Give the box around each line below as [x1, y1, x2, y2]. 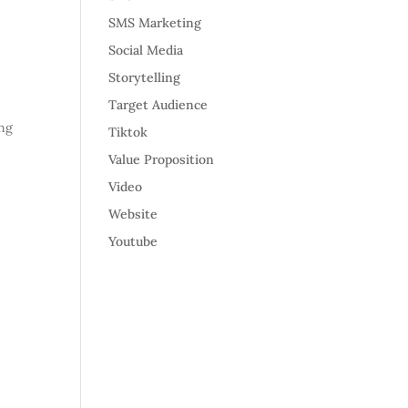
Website [108, 206, 158, 222]
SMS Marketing [108, 15, 202, 31]
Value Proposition [108, 151, 215, 168]
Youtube [108, 233, 158, 250]
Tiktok [108, 124, 148, 140]
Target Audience [108, 97, 209, 113]
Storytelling [108, 69, 181, 86]
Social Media [108, 42, 184, 58]
